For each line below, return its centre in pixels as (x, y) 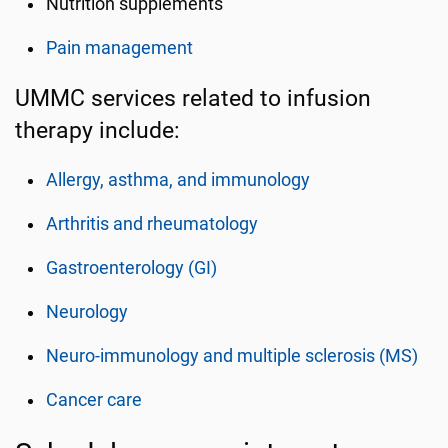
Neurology (87, 312)
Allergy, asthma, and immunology (178, 180)
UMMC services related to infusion (193, 98)
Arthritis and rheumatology (152, 224)
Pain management (120, 48)
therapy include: (97, 130)
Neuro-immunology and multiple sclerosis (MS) (232, 356)
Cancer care (94, 400)
